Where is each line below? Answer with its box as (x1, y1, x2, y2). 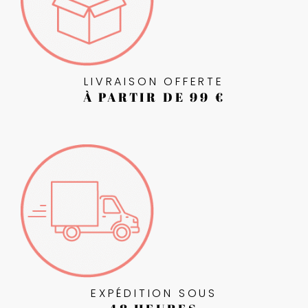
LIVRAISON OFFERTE (84, 74, 224, 90)
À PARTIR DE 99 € (82, 89, 225, 106)
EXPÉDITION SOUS (91, 285, 217, 302)
